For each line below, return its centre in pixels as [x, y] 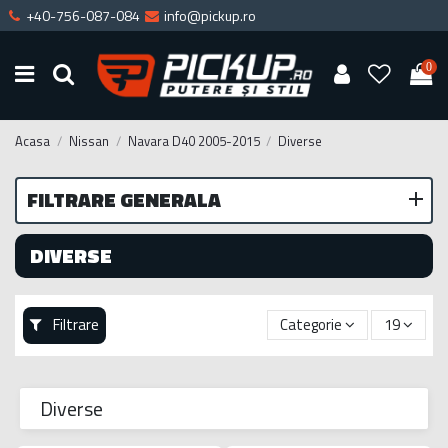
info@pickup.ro [210, 15]
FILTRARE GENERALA [124, 199]
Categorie [310, 325]
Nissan [88, 140]
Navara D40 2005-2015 [193, 140]
